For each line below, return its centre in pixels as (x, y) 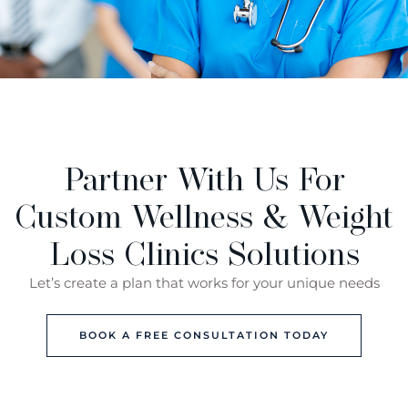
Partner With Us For (204, 178)
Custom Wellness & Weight (204, 216)
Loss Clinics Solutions (204, 253)
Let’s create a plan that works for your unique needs (204, 282)
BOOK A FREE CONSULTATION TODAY (204, 335)
